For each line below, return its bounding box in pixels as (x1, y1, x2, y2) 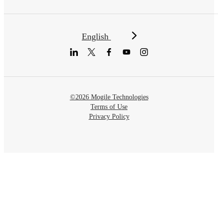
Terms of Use (91, 103, 127, 110)
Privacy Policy (89, 112, 129, 120)
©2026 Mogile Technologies (70, 93, 148, 101)
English (82, 31, 111, 41)
